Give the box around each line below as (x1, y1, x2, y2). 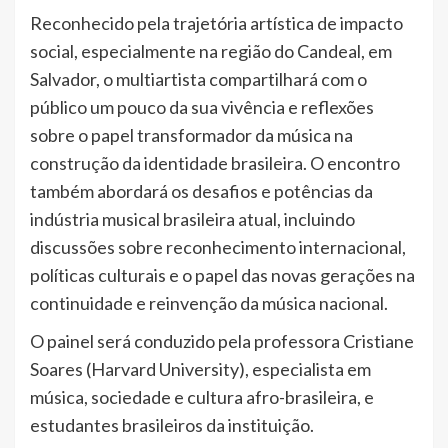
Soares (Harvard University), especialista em (30, 358, 371, 381)
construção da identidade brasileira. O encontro (30, 152, 400, 175)
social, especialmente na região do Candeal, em (30, 40, 392, 63)
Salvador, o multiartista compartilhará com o (30, 68, 367, 91)
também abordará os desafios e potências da (30, 180, 373, 203)
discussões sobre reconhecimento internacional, (30, 236, 406, 259)
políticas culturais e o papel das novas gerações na (30, 264, 415, 287)
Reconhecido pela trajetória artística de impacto (30, 12, 403, 35)
